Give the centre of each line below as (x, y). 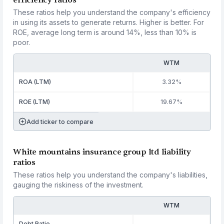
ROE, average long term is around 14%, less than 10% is (105, 32)
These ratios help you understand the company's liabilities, (110, 175)
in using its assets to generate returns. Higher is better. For (109, 22)
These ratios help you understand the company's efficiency (112, 12)
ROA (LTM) (35, 82)
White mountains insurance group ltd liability (102, 152)
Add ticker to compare (60, 121)
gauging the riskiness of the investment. (78, 185)
